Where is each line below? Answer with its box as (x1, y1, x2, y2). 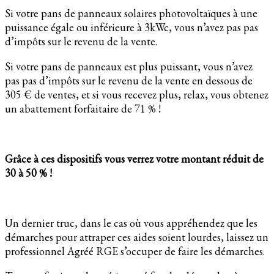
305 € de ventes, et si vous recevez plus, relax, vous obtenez (5, 87, 268, 102)
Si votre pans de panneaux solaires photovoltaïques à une (5, 6, 257, 21)
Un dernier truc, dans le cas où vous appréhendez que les (5, 216, 257, 231)
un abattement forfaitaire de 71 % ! (5, 102, 161, 116)
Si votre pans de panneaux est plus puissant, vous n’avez (5, 59, 253, 74)
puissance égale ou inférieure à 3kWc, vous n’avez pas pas (5, 20, 258, 35)
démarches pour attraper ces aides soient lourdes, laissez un (5, 230, 268, 245)
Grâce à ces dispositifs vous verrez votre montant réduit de (5, 152, 264, 166)
